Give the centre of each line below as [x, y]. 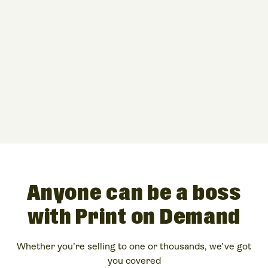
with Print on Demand [134, 217]
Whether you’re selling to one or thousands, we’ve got [134, 246]
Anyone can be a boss [134, 194]
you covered [134, 261]
